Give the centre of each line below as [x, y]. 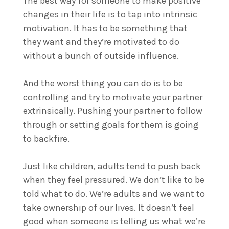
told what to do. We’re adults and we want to [114, 193]
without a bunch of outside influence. [102, 55]
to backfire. [47, 138]
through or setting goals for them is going [111, 124]
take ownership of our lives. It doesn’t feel [109, 207]
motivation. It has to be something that [105, 28]
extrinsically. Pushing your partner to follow [113, 111]
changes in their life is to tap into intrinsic [110, 14]
